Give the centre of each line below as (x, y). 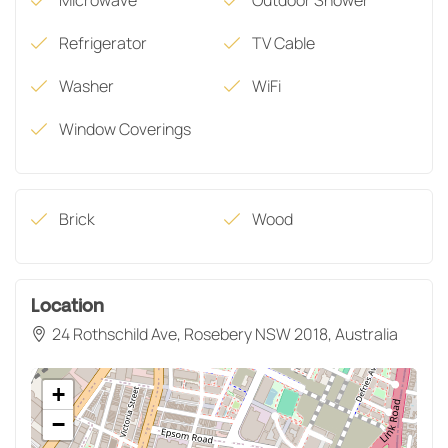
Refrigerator (103, 42)
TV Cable (283, 42)
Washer (86, 85)
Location (67, 306)
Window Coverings (125, 128)
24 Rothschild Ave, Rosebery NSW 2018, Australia (225, 333)
